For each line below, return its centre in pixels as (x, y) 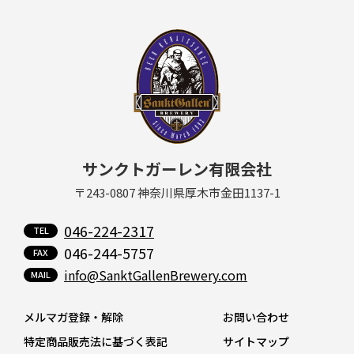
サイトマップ (256, 341)
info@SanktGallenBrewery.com (156, 275)
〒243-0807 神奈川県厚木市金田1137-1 (177, 192)
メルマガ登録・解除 (73, 316)
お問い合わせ (256, 316)
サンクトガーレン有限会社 (177, 168)
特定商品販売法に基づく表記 (96, 341)
